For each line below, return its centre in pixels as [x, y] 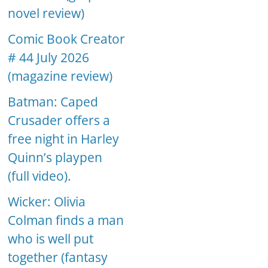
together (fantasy [58, 258]
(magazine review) [60, 76]
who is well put [51, 239]
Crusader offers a [59, 121]
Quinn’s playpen [55, 158]
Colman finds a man [66, 220]
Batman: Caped [53, 102]
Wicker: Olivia [47, 202]
